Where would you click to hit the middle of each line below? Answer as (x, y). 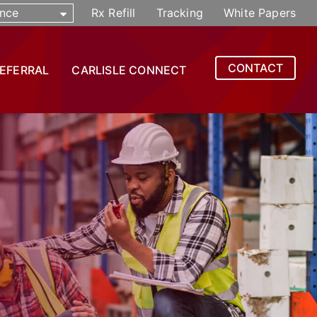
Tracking (179, 13)
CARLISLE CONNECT (129, 70)
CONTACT (255, 68)
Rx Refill (114, 13)
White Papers (260, 13)
